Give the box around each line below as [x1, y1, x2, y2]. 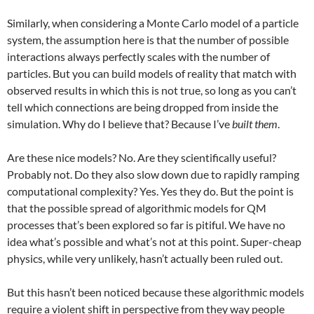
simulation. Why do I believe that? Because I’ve [7, 117, 232, 130]
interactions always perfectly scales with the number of [7, 50, 270, 63]
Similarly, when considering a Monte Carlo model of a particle [7, 16, 299, 29]
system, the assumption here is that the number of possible [7, 33, 289, 46]
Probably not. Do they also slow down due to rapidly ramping [7, 168, 299, 181]
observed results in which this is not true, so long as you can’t [7, 83, 296, 97]
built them [232, 117, 278, 130]
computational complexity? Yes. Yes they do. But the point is [7, 184, 294, 198]
